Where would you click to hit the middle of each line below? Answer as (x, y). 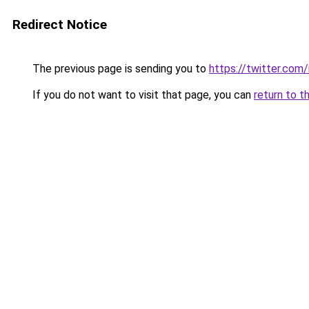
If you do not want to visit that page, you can (142, 95)
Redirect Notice (60, 24)
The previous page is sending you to (119, 69)
